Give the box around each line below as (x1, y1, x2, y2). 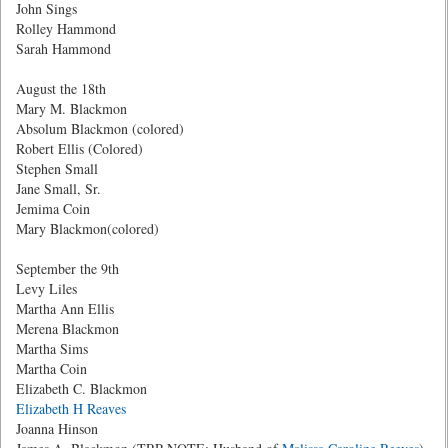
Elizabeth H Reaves (16, 399, 126, 418)
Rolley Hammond (16, 19, 116, 38)
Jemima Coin (16, 199, 90, 218)
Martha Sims (16, 339, 88, 358)
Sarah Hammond (16, 39, 111, 58)
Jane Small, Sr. (16, 179, 101, 198)
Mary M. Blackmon (16, 99, 127, 118)
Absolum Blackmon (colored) (16, 119, 184, 138)
